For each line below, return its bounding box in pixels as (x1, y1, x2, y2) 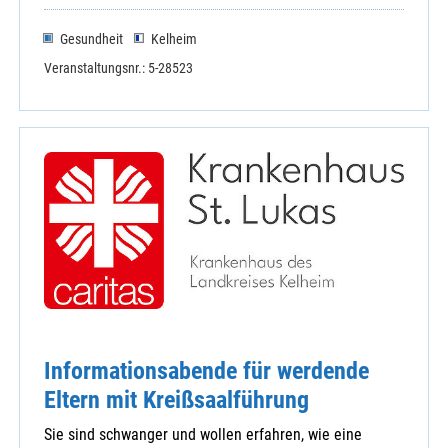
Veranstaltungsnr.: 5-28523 (44, 59, 193, 76)
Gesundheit (59, 31, 123, 48)
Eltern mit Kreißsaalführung (44, 385, 309, 415)
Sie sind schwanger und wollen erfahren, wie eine (44, 425, 362, 445)
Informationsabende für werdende (44, 356, 369, 386)
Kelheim (150, 31, 197, 48)
